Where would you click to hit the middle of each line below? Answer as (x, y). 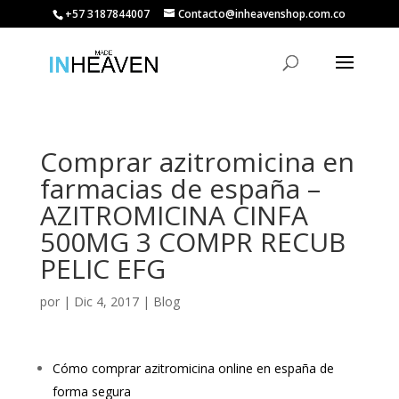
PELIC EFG (102, 269)
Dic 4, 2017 (106, 301)
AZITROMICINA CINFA (174, 215)
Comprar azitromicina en (197, 162)
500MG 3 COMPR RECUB (192, 242)
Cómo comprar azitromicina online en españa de (193, 368)
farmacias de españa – (180, 188)
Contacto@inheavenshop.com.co (262, 14)
